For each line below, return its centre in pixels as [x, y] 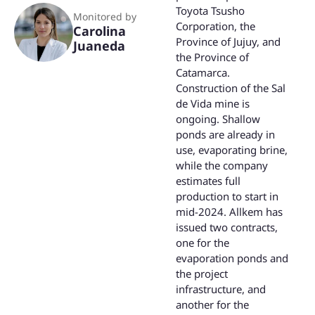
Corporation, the [216, 26]
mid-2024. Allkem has [229, 211]
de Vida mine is [213, 103]
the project [202, 273]
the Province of [212, 57]
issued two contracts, [227, 227]
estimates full [208, 180]
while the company [222, 165]
